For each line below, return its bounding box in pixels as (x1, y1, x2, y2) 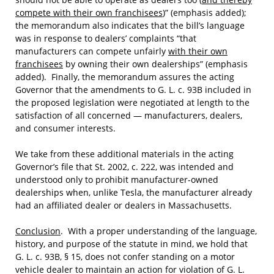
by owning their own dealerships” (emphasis (63, 58, 248, 70)
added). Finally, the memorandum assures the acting (15, 71, 234, 83)
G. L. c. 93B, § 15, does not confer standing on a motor (15, 251, 235, 262)
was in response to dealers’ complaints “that (15, 32, 196, 44)
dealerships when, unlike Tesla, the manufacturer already (15, 187, 252, 198)
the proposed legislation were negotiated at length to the (15, 97, 250, 108)
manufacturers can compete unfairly (15, 45, 168, 57)
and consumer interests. (15, 122, 116, 134)
